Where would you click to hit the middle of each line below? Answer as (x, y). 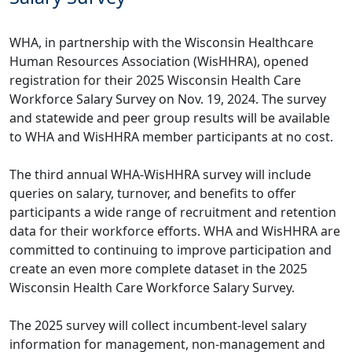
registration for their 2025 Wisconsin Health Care (155, 80)
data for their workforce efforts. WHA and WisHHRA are (175, 231)
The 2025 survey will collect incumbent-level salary (158, 325)
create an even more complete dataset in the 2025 (158, 269)
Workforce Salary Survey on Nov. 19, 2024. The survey (168, 99)
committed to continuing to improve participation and (170, 250)
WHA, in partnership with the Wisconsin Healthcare (161, 42)
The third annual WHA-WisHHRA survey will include (160, 174)
